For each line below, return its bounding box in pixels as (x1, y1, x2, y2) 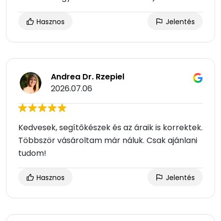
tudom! (18, 147, 46, 159)
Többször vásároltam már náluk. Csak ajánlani (18, 135, 197, 147)
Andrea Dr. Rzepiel (51, 71, 124, 83)
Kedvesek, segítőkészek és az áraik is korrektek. (18, 122, 203, 134)
